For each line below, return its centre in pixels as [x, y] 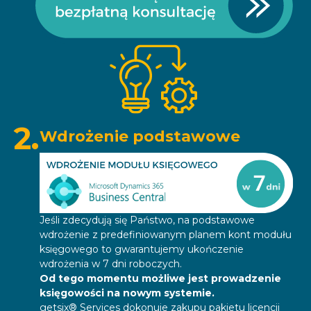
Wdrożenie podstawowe [140, 136]
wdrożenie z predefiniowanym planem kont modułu [166, 235]
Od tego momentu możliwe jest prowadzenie [160, 279]
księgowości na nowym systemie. [127, 293]
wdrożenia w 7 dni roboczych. [111, 264]
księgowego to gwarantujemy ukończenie [142, 250]
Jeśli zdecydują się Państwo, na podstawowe [147, 220]
